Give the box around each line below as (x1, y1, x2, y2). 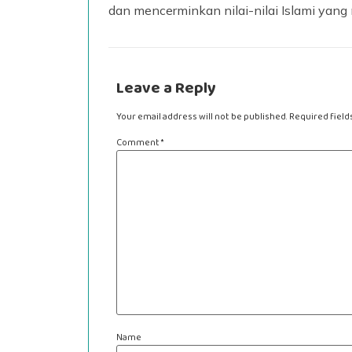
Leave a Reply (116, 75, 216, 101)
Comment (116, 134, 161, 150)
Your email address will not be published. (116, 109, 288, 125)
